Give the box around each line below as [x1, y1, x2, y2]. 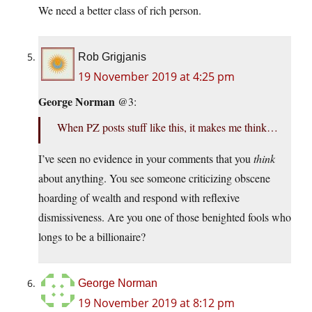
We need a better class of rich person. [38, 3, 201, 18]
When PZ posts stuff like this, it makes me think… [57, 120, 278, 135]
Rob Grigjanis [78, 51, 146, 63]
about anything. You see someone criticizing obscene [38, 171, 270, 186]
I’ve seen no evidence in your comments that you [38, 151, 253, 166]
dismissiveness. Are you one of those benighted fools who [38, 210, 291, 225]
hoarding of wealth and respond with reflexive [38, 190, 240, 205]
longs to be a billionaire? [38, 229, 146, 244]
